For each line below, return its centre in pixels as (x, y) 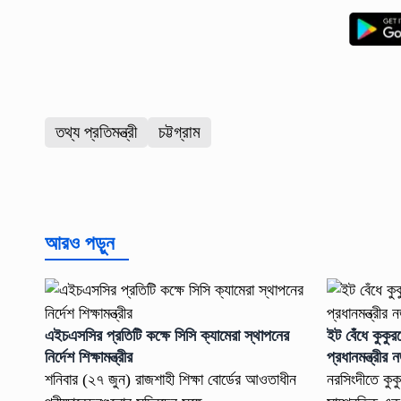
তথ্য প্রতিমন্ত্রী (96, 132)
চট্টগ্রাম (179, 132)
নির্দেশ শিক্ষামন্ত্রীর (88, 358)
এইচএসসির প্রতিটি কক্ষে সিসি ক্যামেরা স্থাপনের (166, 336)
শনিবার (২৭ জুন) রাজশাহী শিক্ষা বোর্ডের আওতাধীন (170, 380)
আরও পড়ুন (79, 243)
